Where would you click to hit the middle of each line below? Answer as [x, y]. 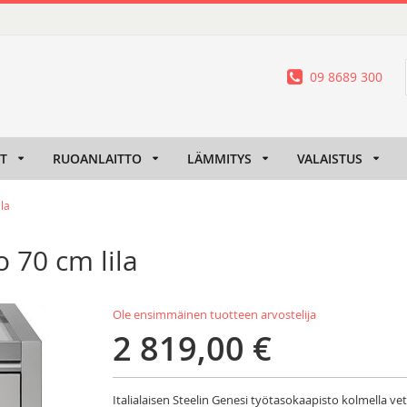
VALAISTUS [330, 159]
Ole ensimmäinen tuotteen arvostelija [214, 315]
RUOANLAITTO [97, 159]
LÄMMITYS [219, 159]
